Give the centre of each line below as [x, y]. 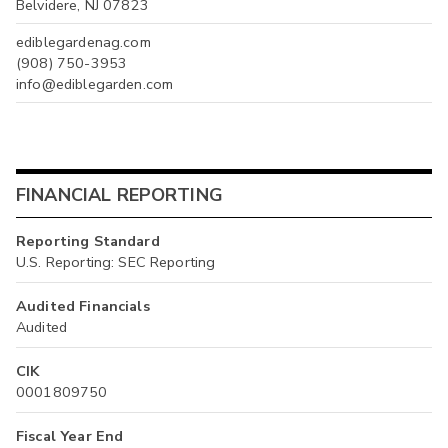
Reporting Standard [88, 240]
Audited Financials [83, 305]
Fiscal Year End [70, 435]
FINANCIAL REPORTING [119, 195]
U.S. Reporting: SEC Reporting [116, 261]
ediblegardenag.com [83, 41]
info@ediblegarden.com [95, 83]
